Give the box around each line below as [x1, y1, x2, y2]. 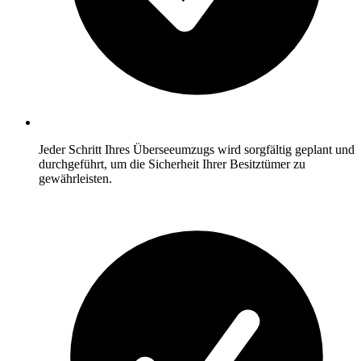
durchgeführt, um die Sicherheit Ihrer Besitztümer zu [39, 157, 305, 172]
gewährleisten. [39, 172, 112, 186]
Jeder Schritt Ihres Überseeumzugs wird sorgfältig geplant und [39, 143, 355, 157]
